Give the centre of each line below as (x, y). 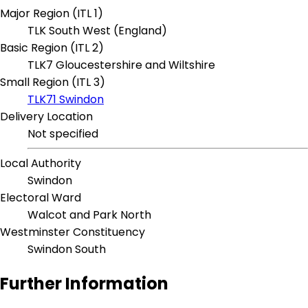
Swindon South (67, 250)
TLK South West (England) (97, 31)
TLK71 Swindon (66, 100)
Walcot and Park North (89, 215)
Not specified (63, 134)
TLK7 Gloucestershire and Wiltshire (121, 65)
